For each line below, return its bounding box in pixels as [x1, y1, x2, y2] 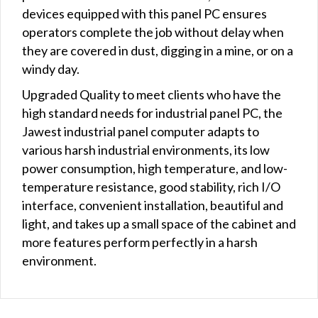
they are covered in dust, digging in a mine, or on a [22, 42, 293, 58]
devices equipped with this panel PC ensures [22, 5, 267, 21]
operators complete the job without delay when [22, 23, 284, 40]
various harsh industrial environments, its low [22, 141, 270, 158]
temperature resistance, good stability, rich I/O [22, 178, 280, 194]
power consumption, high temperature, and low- [22, 160, 287, 176]
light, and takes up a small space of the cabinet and [22, 215, 296, 231]
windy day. [22, 60, 79, 77]
